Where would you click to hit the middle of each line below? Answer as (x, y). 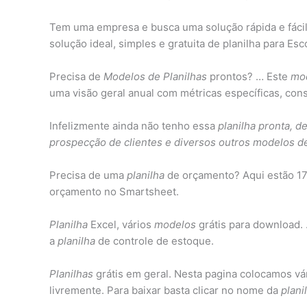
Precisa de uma (88, 175)
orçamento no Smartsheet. (114, 192)
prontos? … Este (249, 77)
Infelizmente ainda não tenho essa (134, 126)
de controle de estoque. (155, 241)
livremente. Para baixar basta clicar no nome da (165, 291)
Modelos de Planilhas (155, 77)
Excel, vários (121, 225)
